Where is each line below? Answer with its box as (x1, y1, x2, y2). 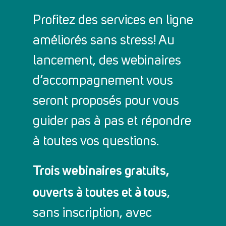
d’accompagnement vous (33, 75, 173, 88)
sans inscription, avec (33, 207, 152, 220)
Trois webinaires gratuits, (33, 162, 169, 179)
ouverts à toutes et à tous (33, 184, 167, 200)
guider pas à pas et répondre (33, 115, 191, 129)
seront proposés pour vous (33, 95, 179, 108)
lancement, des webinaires (33, 54, 181, 68)
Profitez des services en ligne (33, 14, 193, 28)
